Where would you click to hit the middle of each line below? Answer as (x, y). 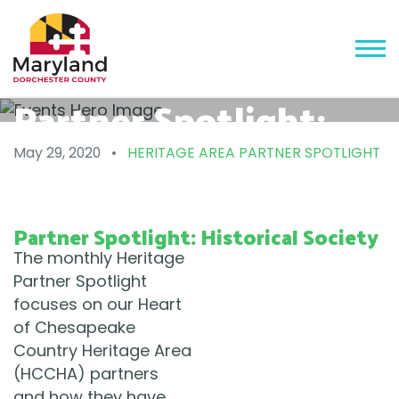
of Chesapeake (74, 328)
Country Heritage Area (102, 351)
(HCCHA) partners (86, 374)
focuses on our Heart (98, 305)
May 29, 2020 (57, 153)
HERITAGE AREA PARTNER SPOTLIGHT (254, 153)
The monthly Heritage (99, 258)
